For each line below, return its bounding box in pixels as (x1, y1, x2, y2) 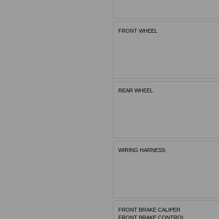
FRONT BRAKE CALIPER (118, 207, 180, 213)
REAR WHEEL (118, 87, 153, 93)
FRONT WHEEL (118, 27, 157, 34)
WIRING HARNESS (118, 147, 165, 153)
